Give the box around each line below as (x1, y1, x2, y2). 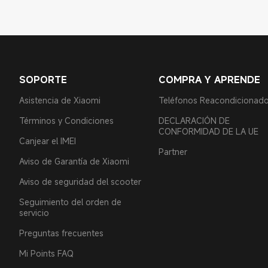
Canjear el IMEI (19, 135, 76, 147)
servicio (19, 207, 49, 218)
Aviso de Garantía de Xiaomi (19, 156, 129, 167)
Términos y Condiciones (19, 115, 114, 126)
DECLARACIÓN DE (158, 115, 230, 126)
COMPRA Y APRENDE (158, 73, 260, 86)
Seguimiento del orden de (19, 196, 121, 208)
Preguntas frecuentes (19, 227, 103, 239)
